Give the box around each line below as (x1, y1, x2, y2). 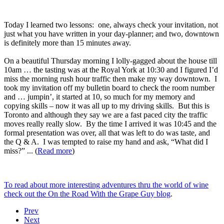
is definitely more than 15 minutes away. (4, 38, 131, 47)
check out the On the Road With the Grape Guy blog (4, 189, 170, 198)
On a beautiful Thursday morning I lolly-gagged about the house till (4, 56, 217, 65)
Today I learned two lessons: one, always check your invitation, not (4, 20, 218, 29)
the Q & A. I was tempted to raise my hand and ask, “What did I (4, 137, 208, 146)
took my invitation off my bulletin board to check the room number (4, 83, 214, 92)
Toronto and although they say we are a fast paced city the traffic (4, 110, 207, 119)
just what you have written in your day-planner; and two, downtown (4, 29, 219, 38)
